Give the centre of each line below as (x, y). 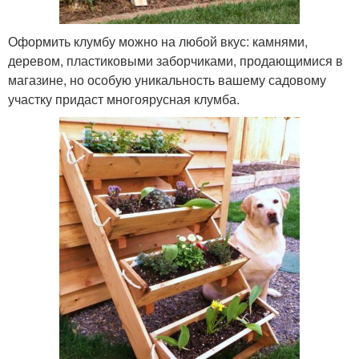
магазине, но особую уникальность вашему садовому (167, 80)
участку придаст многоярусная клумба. (124, 99)
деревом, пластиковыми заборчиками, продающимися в (175, 61)
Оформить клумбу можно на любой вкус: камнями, (158, 42)
